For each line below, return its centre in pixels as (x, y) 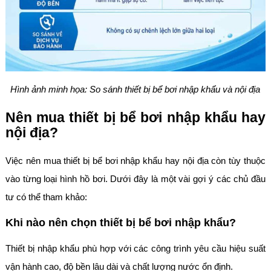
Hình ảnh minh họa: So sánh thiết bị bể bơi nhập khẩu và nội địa (135, 90)
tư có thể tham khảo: (46, 197)
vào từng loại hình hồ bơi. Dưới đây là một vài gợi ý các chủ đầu (135, 178)
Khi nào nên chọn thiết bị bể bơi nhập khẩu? (120, 223)
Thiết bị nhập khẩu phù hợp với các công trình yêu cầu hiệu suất (135, 248)
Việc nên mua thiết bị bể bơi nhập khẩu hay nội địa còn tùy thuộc (135, 160)
